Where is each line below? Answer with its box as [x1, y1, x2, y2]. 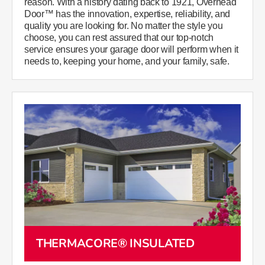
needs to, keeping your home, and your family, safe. [24, 56, 230, 66]
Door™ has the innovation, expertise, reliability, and [24, 9, 231, 19]
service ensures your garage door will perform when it [24, 44, 239, 54]
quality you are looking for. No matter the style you [24, 21, 223, 31]
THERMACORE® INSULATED [36, 235, 195, 251]
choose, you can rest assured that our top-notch [24, 33, 214, 43]
